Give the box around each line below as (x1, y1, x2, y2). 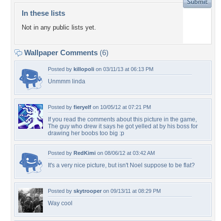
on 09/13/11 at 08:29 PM (102, 188, 161, 194)
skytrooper (74, 188, 102, 194)
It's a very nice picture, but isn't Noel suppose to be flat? (48, 162, 195, 169)
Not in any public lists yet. (22, 24, 96, 32)
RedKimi (74, 150, 96, 156)
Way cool (48, 200, 73, 207)
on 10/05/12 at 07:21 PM (91, 104, 151, 110)
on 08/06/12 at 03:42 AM (96, 150, 155, 156)
